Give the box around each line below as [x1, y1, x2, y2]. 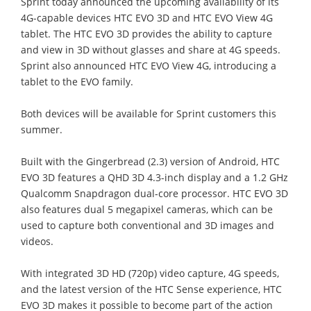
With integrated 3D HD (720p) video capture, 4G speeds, [21, 266, 279, 280]
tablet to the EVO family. [21, 74, 133, 88]
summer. [21, 122, 62, 136]
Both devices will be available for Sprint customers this [21, 106, 276, 120]
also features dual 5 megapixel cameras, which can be [21, 202, 273, 216]
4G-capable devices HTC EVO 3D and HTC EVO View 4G [21, 10, 273, 24]
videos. [21, 234, 53, 248]
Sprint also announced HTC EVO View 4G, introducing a [21, 58, 276, 72]
